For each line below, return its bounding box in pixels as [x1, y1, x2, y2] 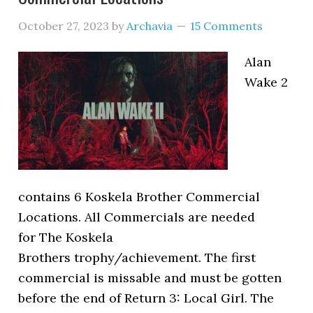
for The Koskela [18, 229, 114, 245]
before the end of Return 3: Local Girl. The [18, 290, 275, 306]
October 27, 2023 [18, 19, 110, 33]
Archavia [126, 19, 173, 33]
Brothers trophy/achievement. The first [18, 249, 256, 265]
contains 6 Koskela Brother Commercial [18, 189, 261, 205]
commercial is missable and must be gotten [18, 270, 282, 286]
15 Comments [190, 19, 263, 33]
